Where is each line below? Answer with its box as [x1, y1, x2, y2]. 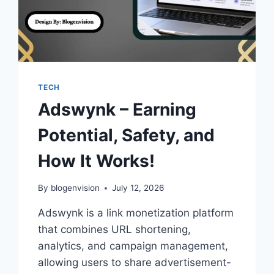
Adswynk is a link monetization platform [38, 207, 234, 220]
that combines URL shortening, [38, 223, 191, 236]
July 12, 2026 [111, 183, 164, 193]
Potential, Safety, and [38, 124, 215, 146]
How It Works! [38, 150, 155, 171]
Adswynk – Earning [38, 98, 197, 120]
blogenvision [50, 183, 100, 193]
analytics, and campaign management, [38, 240, 229, 253]
